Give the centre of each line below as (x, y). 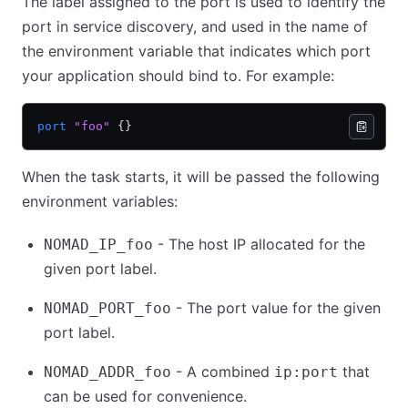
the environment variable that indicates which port (196, 51)
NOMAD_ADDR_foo (107, 372)
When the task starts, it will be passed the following (201, 177)
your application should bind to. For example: (178, 76)
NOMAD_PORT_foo (107, 308)
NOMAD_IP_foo (98, 245)
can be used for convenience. (145, 396)
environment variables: (100, 201)
